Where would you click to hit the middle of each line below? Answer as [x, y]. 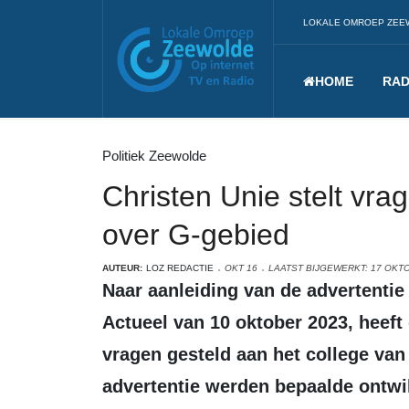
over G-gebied [196, 235]
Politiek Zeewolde [154, 156]
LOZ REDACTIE [180, 268]
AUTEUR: [122, 268]
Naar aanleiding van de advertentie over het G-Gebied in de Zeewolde [109, 290]
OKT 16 [241, 268]
